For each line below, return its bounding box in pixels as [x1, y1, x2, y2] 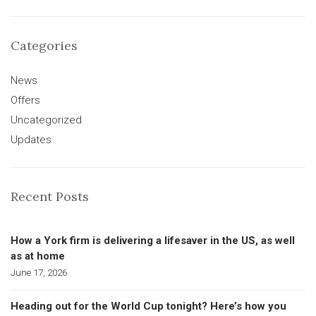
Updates [11, 133, 51, 146]
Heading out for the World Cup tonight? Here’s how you [11, 300, 286, 312]
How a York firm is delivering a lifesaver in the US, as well [11, 234, 295, 247]
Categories [11, 37, 78, 54]
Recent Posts [11, 188, 89, 205]
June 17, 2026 [11, 267, 67, 278]
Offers [11, 94, 40, 107]
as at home [11, 250, 65, 262]
